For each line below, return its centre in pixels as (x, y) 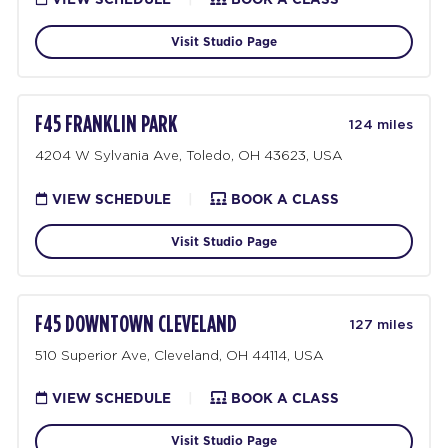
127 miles (381, 325)
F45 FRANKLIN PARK (107, 124)
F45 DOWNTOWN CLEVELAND (136, 324)
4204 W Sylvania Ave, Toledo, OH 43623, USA (189, 155)
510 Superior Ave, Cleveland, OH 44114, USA (180, 355)
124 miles (380, 125)
